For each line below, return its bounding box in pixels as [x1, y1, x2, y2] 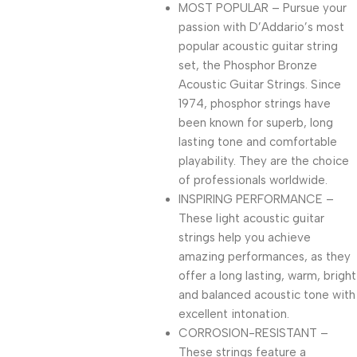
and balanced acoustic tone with [178, 288, 355, 302]
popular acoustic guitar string [178, 39, 338, 53]
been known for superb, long [178, 116, 333, 130]
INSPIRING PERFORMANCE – [178, 192, 334, 206]
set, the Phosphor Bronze [178, 58, 317, 73]
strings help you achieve [178, 230, 311, 245]
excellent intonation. [178, 307, 289, 321]
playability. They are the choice [178, 154, 349, 168]
